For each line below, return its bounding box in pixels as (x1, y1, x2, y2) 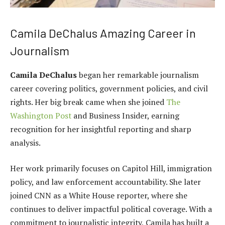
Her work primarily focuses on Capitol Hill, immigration (10, 163, 212, 174)
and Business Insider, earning (71, 109, 179, 121)
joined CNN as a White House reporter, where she (10, 190, 187, 201)
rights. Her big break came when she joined (10, 96, 166, 107)
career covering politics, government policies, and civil (10, 82, 208, 94)
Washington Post (10, 109, 71, 121)
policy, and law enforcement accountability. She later (10, 176, 201, 188)
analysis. (10, 137, 41, 148)
